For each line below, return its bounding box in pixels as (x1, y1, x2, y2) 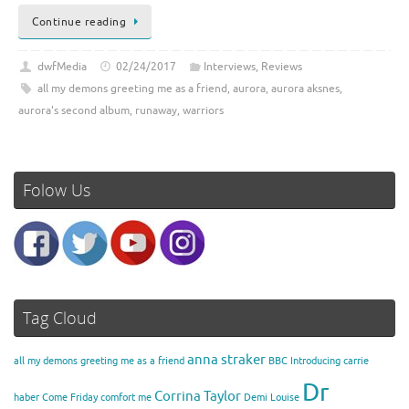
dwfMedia (37, 58, 87, 74)
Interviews (203, 58, 256, 74)
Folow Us (23, 179, 90, 202)
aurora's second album (18, 102, 130, 118)
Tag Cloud (23, 307, 97, 330)
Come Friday (42, 392, 98, 404)
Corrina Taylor (154, 387, 241, 406)
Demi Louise (244, 392, 299, 404)
